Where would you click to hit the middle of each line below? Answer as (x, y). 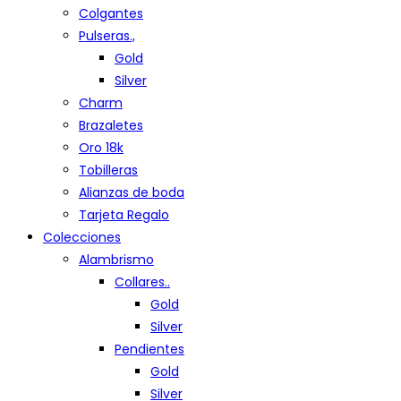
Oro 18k (101, 148)
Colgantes (111, 13)
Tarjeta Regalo (124, 215)
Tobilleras (108, 170)
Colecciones (82, 237)
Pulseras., (107, 36)
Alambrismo (116, 260)
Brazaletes (111, 125)
